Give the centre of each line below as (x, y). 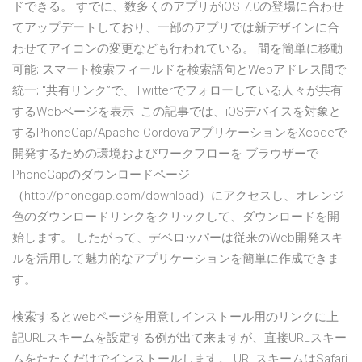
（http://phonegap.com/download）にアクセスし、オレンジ (178, 196)
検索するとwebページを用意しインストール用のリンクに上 (175, 317)
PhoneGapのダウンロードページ (101, 175)
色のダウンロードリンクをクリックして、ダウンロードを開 (176, 217)
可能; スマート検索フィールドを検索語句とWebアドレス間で (179, 70)
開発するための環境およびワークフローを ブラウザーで (165, 154)
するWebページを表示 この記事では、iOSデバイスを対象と (177, 112)
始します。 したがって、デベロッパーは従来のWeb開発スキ (178, 238)
